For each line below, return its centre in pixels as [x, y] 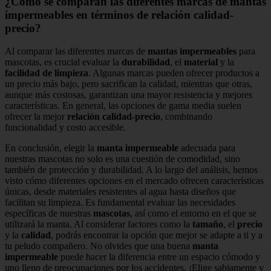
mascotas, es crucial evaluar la [63, 62]
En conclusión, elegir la [51, 148]
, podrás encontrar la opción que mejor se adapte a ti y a [157, 235]
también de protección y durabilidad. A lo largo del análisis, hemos [131, 170]
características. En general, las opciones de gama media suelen [123, 106]
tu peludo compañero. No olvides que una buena [99, 246]
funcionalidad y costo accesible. [65, 128]
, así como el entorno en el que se [193, 214]
